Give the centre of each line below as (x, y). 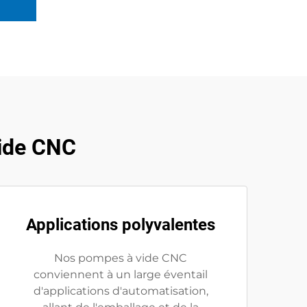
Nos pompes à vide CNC (121, 258)
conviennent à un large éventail (121, 274)
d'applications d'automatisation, (121, 291)
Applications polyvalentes (121, 225)
